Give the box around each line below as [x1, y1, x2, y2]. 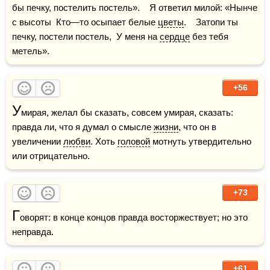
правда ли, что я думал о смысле [12, 122, 154, 132]
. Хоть [90, 136, 118, 146]
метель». [12, 46, 49, 56]
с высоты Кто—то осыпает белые [12, 17, 158, 27]
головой [118, 136, 150, 146]
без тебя [190, 31, 228, 42]
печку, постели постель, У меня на [12, 31, 160, 42]
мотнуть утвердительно [150, 136, 251, 146]
